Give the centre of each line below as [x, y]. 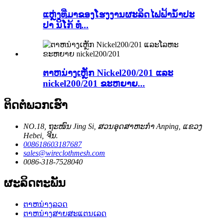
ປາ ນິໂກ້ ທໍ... [66, 25]
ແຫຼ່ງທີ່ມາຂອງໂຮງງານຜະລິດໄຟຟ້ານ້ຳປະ [119, 15]
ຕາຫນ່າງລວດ [45, 204]
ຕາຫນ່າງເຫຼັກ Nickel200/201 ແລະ [108, 73]
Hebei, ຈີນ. [41, 136]
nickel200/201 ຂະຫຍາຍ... [94, 83]
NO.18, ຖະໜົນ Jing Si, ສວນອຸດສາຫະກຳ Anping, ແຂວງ [113, 127]
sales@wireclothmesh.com [64, 153]
